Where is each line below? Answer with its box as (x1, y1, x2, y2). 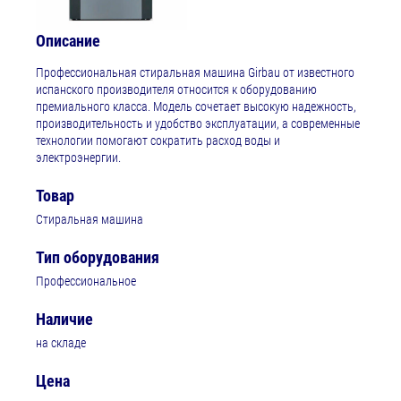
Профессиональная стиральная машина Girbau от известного (36, 65, 354, 81)
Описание (36, 31, 100, 51)
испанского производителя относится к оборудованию (36, 82, 317, 98)
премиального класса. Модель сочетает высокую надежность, (36, 99, 356, 115)
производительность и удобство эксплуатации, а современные (36, 116, 360, 132)
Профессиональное (36, 274, 136, 289)
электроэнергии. (36, 150, 121, 166)
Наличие (36, 310, 93, 329)
